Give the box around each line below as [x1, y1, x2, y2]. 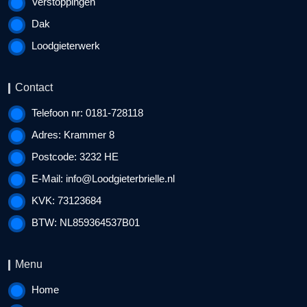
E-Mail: [32, 173, 66, 184]
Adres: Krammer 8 [32, 129, 114, 140]
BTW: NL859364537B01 [32, 217, 140, 228]
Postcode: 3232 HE [32, 151, 119, 162]
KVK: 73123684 [32, 195, 101, 206]
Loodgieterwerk [32, 40, 100, 51]
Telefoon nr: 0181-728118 [32, 107, 143, 119]
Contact [15, 82, 53, 93]
